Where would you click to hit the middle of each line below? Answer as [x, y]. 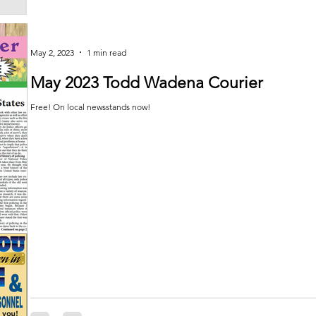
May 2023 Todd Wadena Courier [147, 83]
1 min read [107, 52]
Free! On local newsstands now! [90, 107]
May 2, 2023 [52, 52]
